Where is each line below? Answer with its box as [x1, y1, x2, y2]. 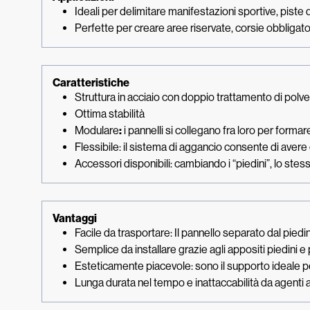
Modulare [75, 124, 119, 137]
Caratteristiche [53, 76, 129, 89]
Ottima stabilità [75, 107, 145, 120]
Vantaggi [53, 212, 97, 225]
